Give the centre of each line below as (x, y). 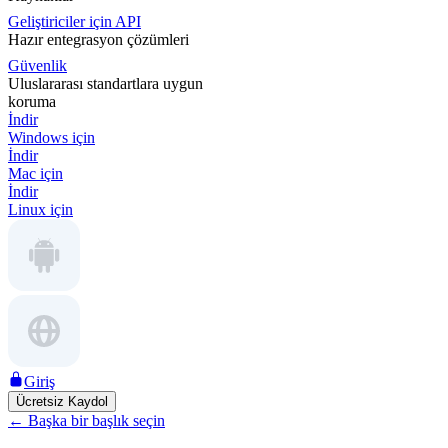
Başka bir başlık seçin (96, 420)
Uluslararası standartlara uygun (105, 83)
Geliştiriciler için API (74, 21)
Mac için (35, 173)
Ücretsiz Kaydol (62, 401)
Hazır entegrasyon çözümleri (98, 39)
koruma (32, 101)
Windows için (51, 137)
